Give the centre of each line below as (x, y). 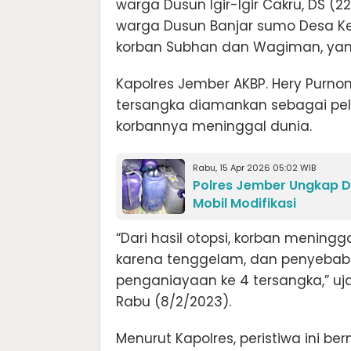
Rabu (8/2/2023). (174, 301)
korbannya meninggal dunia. (214, 126)
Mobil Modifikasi (244, 203)
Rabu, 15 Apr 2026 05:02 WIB (254, 167)
